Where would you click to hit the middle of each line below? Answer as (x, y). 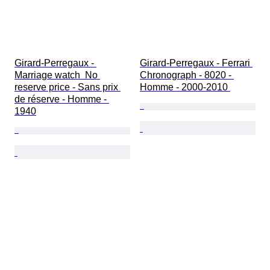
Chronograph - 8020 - (187, 75)
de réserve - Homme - (62, 99)
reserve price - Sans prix (67, 87)
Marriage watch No (57, 75)
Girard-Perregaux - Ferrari (196, 63)
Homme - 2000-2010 (185, 87)
